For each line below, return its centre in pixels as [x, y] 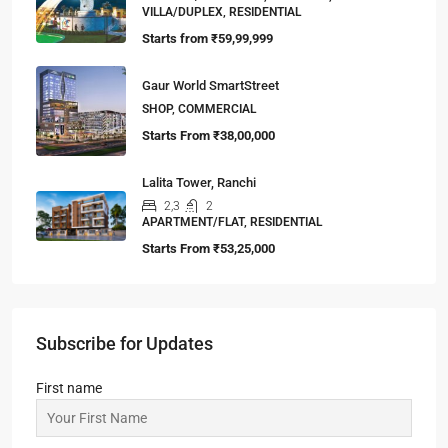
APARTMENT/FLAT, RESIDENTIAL [232, 221]
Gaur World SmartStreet [210, 85]
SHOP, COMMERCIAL [199, 108]
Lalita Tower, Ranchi [199, 182]
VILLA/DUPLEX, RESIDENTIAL [221, 11]
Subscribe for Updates [124, 343]
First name [69, 387]
